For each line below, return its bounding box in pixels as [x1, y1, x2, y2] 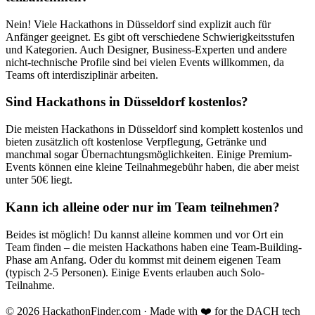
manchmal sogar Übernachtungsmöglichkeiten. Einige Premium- [6, 148, 292, 161]
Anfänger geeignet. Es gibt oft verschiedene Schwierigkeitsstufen [6, 30, 295, 43]
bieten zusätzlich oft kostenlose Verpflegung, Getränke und [6, 136, 266, 148]
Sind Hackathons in [6, 94, 124, 110]
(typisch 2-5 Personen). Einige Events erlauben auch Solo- [6, 266, 264, 278]
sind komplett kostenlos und [176, 123, 303, 136]
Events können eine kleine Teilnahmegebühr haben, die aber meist [6, 161, 299, 174]
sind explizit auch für [175, 18, 271, 30]
